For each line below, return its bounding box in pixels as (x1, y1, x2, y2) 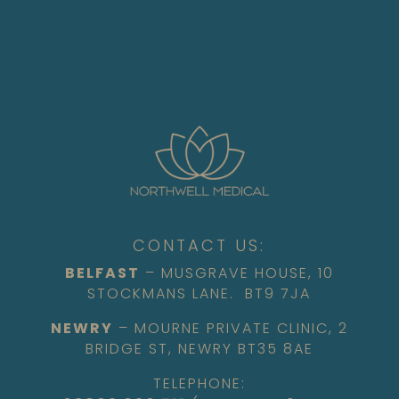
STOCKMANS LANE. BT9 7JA (87, 283, 312, 305)
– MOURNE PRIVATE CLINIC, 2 (112, 318, 348, 339)
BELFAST (64, 263, 140, 284)
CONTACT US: (133, 234, 266, 257)
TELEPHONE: (152, 373, 246, 395)
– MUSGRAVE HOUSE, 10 (139, 263, 334, 284)
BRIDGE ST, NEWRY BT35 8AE (85, 338, 313, 360)
